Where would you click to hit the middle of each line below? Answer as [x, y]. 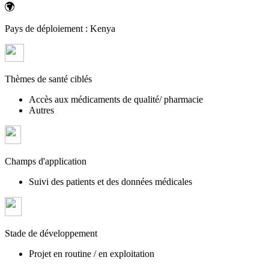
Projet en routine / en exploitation [92, 253]
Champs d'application [46, 161]
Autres [41, 110]
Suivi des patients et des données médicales [110, 181]
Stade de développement [51, 233]
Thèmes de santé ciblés [48, 79]
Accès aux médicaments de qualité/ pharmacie [116, 99]
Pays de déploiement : [47, 28]
